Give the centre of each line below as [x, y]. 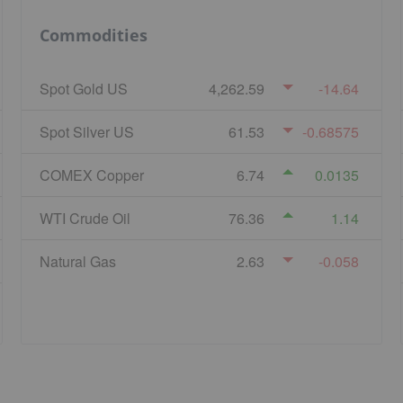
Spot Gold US [84, 88]
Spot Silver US [87, 131]
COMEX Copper [92, 175]
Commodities [94, 36]
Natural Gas [78, 261]
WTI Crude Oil [85, 218]
